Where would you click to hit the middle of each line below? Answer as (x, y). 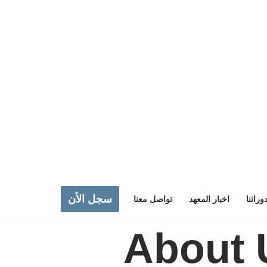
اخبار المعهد (209, 199)
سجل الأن (90, 199)
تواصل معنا (153, 199)
